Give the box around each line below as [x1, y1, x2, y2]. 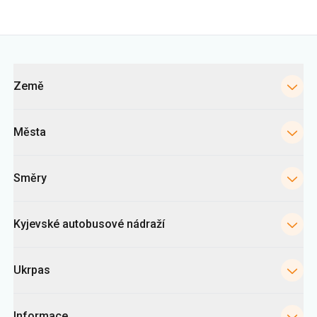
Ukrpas [13, 189, 50, 202]
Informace [13, 235, 68, 248]
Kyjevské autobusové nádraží [13, 143, 165, 156]
